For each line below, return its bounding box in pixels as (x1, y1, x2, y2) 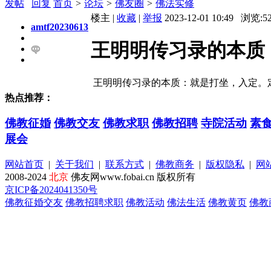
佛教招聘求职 (65, 197, 123, 207)
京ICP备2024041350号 (5, 184, 97, 195)
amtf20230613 (31, 21, 88, 32)
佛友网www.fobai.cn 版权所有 (68, 171, 195, 182)
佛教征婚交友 (5, 197, 63, 207)
